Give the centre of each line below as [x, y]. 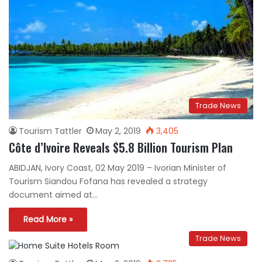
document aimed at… [53, 195]
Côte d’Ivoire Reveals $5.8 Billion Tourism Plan [121, 148]
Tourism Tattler [50, 131]
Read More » [48, 220]
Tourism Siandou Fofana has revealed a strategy [108, 182]
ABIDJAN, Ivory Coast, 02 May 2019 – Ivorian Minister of [118, 168]
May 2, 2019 [118, 131]
